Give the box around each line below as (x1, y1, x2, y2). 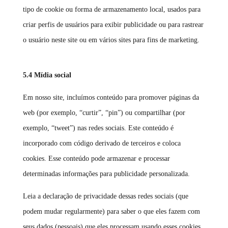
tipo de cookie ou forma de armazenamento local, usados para (22, 6, 201, 13)
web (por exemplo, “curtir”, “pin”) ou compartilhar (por (22, 109, 185, 117)
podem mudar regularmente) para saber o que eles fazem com (22, 208, 200, 215)
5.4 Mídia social (22, 71, 71, 79)
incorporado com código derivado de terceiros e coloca (22, 139, 181, 147)
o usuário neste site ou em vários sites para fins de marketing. (22, 36, 199, 44)
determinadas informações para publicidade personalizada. (22, 170, 190, 178)
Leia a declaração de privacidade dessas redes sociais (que (22, 192, 188, 200)
